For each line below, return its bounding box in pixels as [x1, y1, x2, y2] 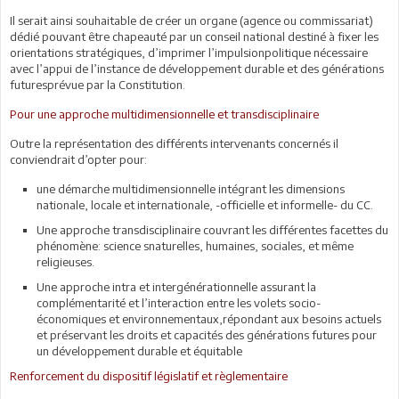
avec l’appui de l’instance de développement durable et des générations [10, 61, 384, 76]
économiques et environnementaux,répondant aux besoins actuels [37, 311, 381, 326]
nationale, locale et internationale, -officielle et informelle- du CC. [37, 197, 373, 212]
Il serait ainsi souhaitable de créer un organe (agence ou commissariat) [10, 12, 373, 28]
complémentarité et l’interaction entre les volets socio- [37, 295, 321, 310]
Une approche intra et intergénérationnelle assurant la [37, 279, 316, 294]
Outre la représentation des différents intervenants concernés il [10, 135, 338, 151]
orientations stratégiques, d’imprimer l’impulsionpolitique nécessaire [10, 45, 368, 60]
